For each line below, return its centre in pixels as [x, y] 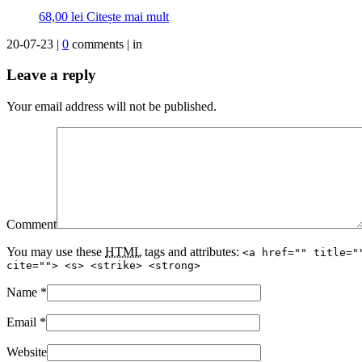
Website [27, 352]
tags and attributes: [192, 252]
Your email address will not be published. [112, 107]
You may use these [56, 252]
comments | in [105, 44]
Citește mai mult [128, 16]
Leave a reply [51, 75]
